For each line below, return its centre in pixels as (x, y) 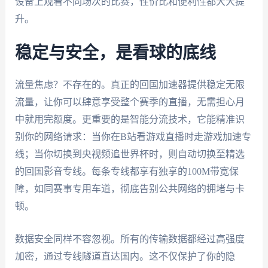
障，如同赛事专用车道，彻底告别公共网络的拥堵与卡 (130, 189)
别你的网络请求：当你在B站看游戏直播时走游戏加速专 (133, 137)
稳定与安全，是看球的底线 (115, 54)
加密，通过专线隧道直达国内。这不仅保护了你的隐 (125, 256)
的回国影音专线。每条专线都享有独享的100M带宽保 (127, 172)
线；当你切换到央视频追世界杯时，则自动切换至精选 (130, 154)
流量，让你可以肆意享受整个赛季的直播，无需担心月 (130, 102)
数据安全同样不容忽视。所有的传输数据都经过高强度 (130, 239)
